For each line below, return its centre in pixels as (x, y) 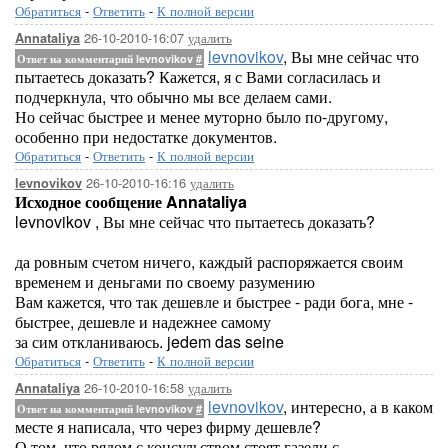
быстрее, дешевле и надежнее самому (143, 321)
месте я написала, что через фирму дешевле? (168, 426)
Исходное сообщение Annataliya (131, 201)
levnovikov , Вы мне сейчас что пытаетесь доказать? (195, 221)
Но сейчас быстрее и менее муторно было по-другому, (201, 116)
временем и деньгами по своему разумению (165, 281)
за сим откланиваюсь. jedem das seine (149, 341)
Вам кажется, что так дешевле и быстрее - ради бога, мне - (214, 301)
